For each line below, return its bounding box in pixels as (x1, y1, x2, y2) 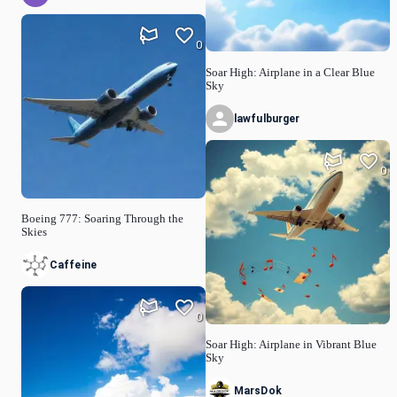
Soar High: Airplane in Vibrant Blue (206, 339, 377, 352)
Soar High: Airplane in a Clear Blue (206, 66, 375, 79)
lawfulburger (234, 112, 300, 125)
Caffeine (50, 259, 97, 272)
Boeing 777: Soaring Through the (21, 213, 183, 226)
